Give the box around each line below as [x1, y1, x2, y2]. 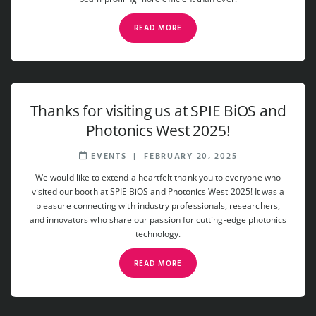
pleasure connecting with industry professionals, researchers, [36, 200, 280, 212]
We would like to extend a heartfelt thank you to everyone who [35, 171, 281, 184]
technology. [135, 228, 181, 241]
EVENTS [87, 150, 127, 164]
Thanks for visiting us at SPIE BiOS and [30, 101, 286, 121]
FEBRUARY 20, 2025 [144, 150, 238, 164]
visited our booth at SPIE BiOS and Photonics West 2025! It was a [31, 186, 285, 198]
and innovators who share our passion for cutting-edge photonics [29, 214, 287, 226]
